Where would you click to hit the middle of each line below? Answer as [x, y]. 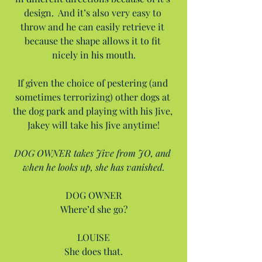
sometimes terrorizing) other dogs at [94, 96]
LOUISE [94, 237]
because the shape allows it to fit [94, 40]
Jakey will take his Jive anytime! [94, 125]
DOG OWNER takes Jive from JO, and [94, 153]
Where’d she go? [94, 209]
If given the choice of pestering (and [94, 82]
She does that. [94, 251]
